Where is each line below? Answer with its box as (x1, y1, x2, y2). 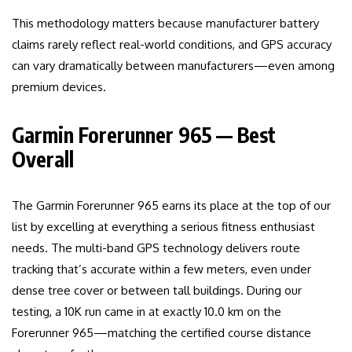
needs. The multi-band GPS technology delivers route (12, 240, 300, 256)
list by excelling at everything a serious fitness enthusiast (12, 219, 315, 235)
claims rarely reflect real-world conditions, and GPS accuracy (12, 37, 332, 53)
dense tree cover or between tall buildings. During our (12, 283, 302, 299)
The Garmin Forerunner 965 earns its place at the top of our (12, 198, 331, 214)
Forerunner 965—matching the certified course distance (12, 325, 311, 341)
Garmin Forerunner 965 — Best (12, 122, 276, 148)
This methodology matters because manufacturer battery (12, 16, 319, 31)
